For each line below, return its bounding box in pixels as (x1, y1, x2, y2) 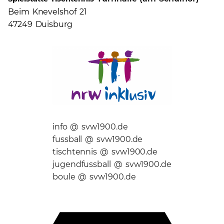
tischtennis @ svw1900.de (52, 146, 158, 156)
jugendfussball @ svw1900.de (52, 159, 172, 169)
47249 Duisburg (8, 19, 73, 29)
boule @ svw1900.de (52, 171, 136, 181)
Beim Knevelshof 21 (8, 6, 87, 16)
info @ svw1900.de (52, 121, 128, 131)
